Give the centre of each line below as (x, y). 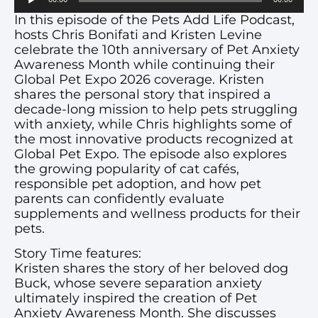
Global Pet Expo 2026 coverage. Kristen (139, 79)
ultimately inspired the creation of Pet (136, 298)
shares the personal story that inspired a (143, 94)
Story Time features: (78, 254)
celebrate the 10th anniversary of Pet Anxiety (157, 50)
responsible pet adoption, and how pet (138, 184)
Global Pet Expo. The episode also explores (150, 154)
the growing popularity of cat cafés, (127, 169)
